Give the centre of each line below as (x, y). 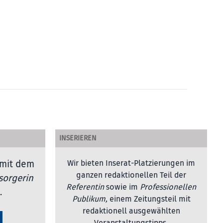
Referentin (85, 187)
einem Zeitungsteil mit (149, 199)
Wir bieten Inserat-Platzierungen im (131, 163)
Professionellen (168, 187)
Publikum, (90, 199)
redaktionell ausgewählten (131, 211)
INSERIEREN (78, 138)
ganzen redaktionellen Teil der (131, 175)
